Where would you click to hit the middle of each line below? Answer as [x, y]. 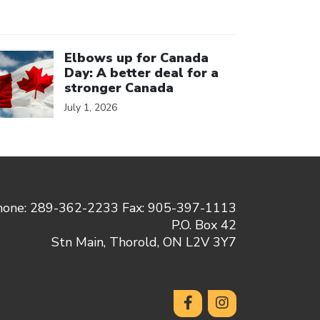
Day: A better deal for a [141, 73]
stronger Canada [119, 88]
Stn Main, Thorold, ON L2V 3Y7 [144, 242]
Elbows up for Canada [136, 58]
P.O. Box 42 [204, 225]
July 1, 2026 [91, 107]
